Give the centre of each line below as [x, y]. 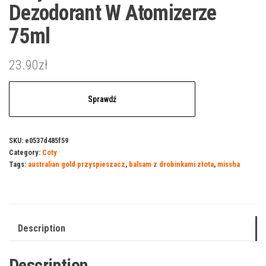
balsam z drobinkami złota [171, 164]
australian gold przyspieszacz [77, 164]
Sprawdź [102, 99]
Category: [26, 153]
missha [229, 164]
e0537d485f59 [47, 141]
